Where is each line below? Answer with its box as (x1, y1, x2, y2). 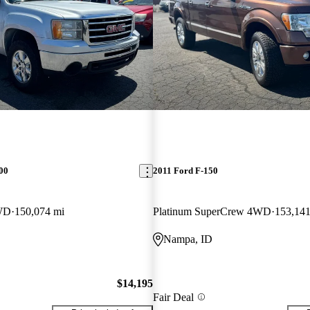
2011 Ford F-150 (152, 165, 218, 176)
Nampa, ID (163, 233, 212, 246)
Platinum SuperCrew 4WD (152, 206, 271, 218)
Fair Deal (152, 291, 194, 303)
